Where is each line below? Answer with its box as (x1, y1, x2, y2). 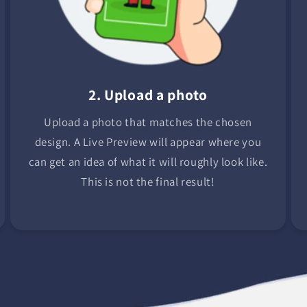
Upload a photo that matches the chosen (43, 114, 252, 130)
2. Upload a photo (88, 84, 208, 104)
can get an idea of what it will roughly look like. (28, 154, 268, 170)
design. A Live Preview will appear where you (34, 134, 262, 150)
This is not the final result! (81, 174, 215, 190)
